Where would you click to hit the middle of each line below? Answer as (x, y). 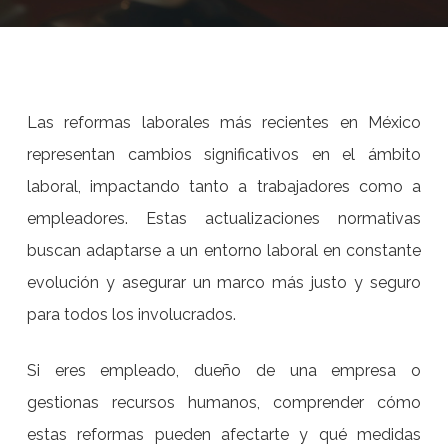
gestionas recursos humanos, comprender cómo (224, 402)
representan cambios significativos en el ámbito (224, 154)
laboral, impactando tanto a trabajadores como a (224, 186)
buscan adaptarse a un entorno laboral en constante (224, 250)
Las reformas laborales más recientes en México (224, 122)
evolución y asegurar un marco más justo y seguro (224, 282)
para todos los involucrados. (131, 314)
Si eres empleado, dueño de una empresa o (224, 370)
